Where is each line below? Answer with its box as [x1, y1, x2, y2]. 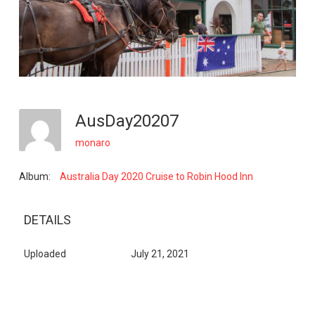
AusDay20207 [75, 110, 187, 131]
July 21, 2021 [130, 247, 189, 259]
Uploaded [23, 247, 66, 259]
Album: [18, 170, 51, 182]
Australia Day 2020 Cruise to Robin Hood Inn [59, 170, 253, 182]
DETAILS [23, 212, 71, 227]
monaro [75, 137, 110, 149]
